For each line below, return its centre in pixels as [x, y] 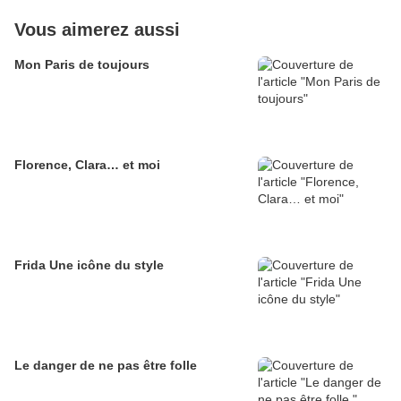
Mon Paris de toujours [82, 65]
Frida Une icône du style [89, 265]
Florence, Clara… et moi [87, 165]
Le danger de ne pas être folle [106, 366]
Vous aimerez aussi [97, 30]
